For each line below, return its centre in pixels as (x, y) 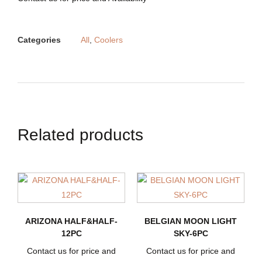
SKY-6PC (191, 234)
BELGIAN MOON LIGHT (191, 221)
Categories (39, 40)
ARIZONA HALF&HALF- (71, 221)
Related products (80, 135)
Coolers (108, 40)
